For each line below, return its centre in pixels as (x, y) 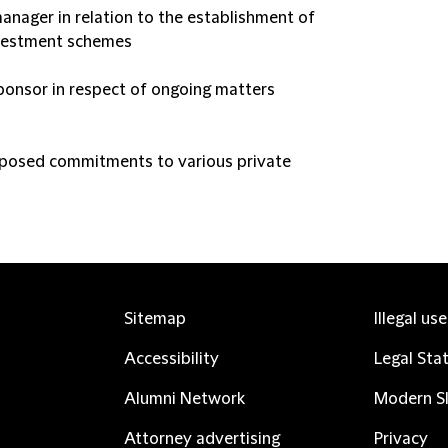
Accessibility (171, 359)
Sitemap (155, 319)
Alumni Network (184, 399)
